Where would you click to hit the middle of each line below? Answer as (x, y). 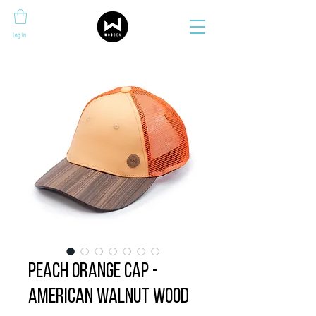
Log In (20, 35)
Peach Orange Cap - (93, 272)
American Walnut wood (109, 297)
